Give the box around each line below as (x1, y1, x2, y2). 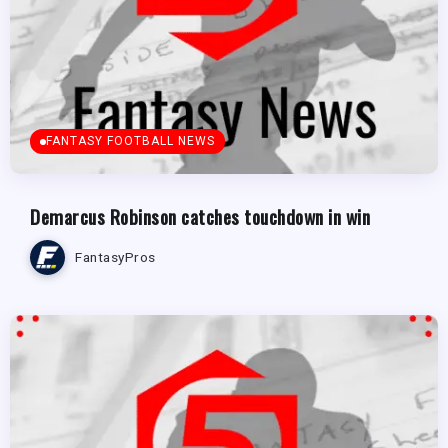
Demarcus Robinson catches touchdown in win (30, 201, 370, 231)
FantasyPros (75, 249, 156, 266)
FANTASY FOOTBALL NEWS (46, 133, 215, 148)
